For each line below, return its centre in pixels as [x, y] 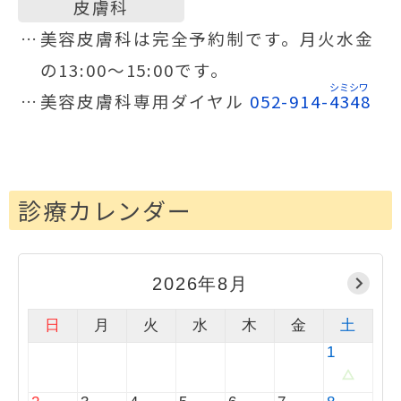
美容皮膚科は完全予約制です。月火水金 [207, 38]
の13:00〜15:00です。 [134, 70]
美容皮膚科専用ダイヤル [145, 101]
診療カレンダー [106, 210]
